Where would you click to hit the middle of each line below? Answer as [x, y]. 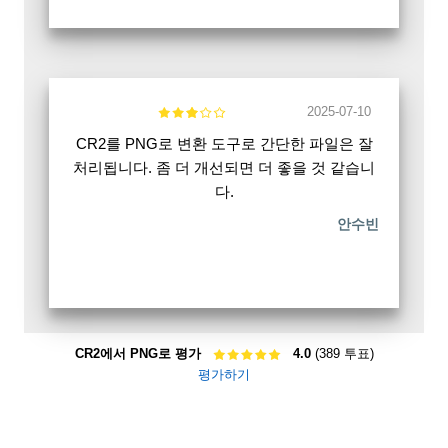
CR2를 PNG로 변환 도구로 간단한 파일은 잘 [224, 144]
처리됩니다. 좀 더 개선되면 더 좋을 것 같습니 [224, 168]
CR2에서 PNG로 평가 [137, 354]
